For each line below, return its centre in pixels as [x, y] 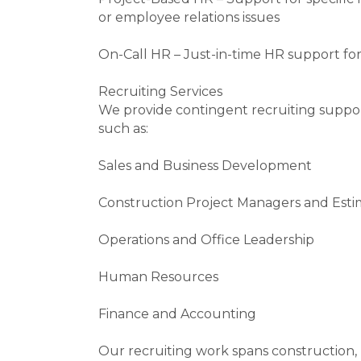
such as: [123, 129]
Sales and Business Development [205, 166]
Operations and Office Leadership [206, 240]
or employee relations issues [189, 17]
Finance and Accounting [177, 314]
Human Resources [158, 277]
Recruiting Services [160, 91]
